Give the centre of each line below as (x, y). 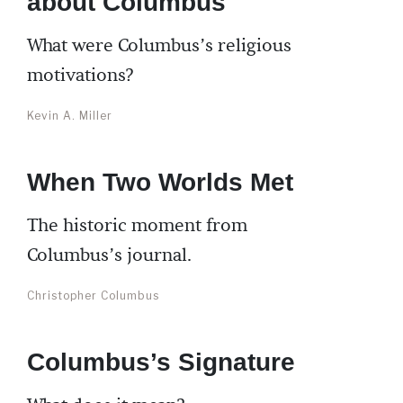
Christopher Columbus (93, 296)
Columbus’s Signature (161, 362)
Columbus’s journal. (109, 255)
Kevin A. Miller (70, 116)
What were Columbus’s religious (159, 46)
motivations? (80, 76)
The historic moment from (137, 226)
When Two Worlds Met (160, 182)
